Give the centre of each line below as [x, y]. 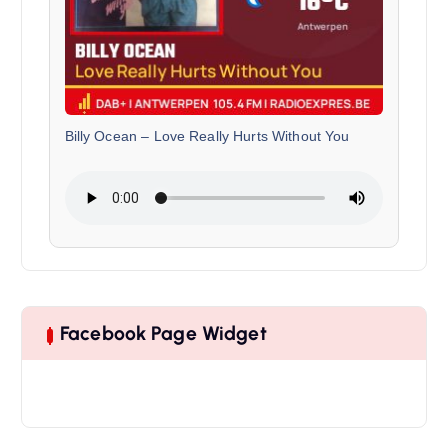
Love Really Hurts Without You [251, 136]
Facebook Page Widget [163, 333]
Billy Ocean [101, 136]
